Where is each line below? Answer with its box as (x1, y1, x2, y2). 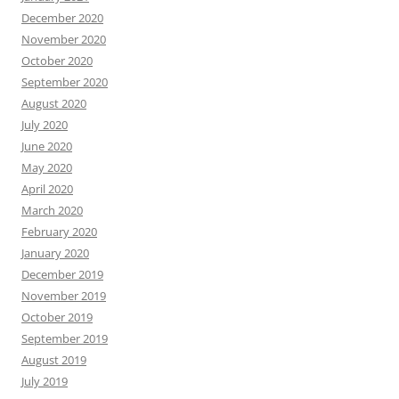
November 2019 (21, 287, 106, 304)
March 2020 (21, 201, 83, 218)
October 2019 (21, 308, 93, 325)
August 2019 (21, 351, 86, 368)
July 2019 (21, 372, 68, 389)
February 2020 (21, 223, 97, 240)
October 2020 (21, 52, 93, 69)
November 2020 (21, 30, 106, 47)
